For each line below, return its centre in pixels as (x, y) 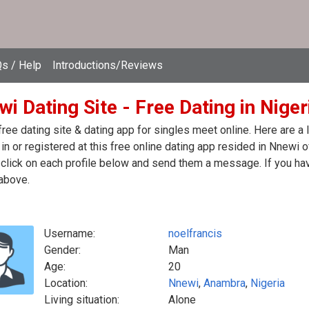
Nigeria (268, 283)
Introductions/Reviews (108, 65)
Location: (66, 283)
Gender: (62, 250)
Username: (70, 233)
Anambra (225, 283)
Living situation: (82, 300)
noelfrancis (195, 233)
